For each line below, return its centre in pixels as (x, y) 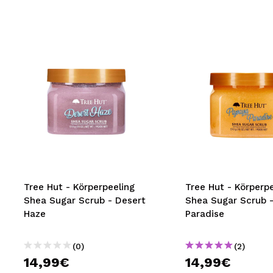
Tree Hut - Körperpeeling (79, 187)
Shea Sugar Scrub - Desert (85, 200)
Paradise (204, 214)
